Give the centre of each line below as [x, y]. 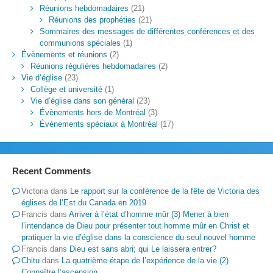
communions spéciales [80, 43]
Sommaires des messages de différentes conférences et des [147, 31]
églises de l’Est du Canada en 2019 [83, 203]
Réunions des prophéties [92, 19]
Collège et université [66, 89]
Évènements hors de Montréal [92, 112]
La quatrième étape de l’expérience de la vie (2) [145, 261]
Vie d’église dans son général [82, 101]
